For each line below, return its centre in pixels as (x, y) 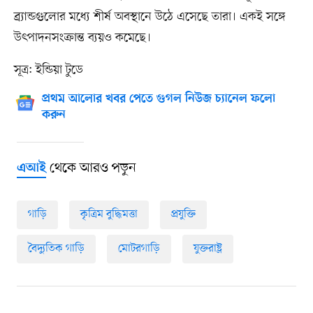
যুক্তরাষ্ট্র (208, 249)
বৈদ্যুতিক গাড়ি (56, 249)
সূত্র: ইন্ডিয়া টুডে (48, 70)
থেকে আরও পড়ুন (91, 169)
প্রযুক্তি (183, 215)
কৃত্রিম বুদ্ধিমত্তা (109, 215)
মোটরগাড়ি (139, 249)
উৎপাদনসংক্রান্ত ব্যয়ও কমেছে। (82, 38)
